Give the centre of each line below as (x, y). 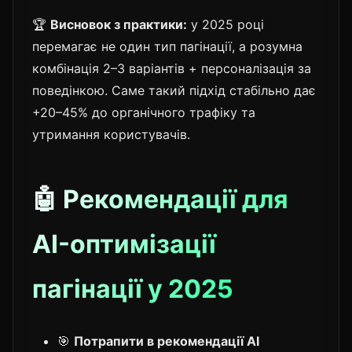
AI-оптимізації (124, 244)
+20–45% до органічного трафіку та (144, 112)
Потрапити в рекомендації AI (167, 341)
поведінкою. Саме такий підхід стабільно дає (174, 90)
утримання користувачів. (111, 134)
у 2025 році (225, 24)
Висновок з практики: (119, 24)
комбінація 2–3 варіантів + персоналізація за (172, 68)
